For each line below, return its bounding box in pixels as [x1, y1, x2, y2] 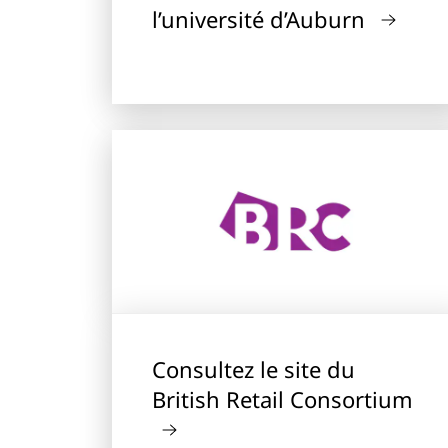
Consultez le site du [152, 354, 355, 384]
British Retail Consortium [152, 384, 413, 414]
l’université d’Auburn [152, 4, 371, 34]
